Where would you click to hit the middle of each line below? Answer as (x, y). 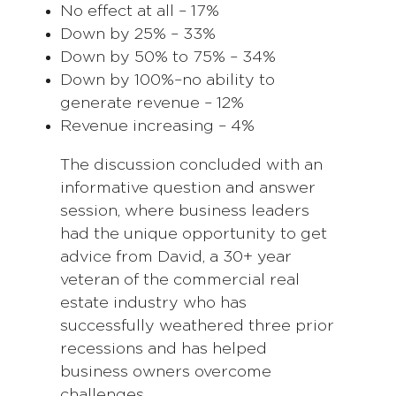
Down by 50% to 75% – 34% (168, 58)
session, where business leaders (185, 212)
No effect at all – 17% (140, 12)
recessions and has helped (164, 350)
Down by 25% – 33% (138, 35)
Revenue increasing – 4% (157, 127)
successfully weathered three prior (197, 327)
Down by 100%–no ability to (168, 81)
